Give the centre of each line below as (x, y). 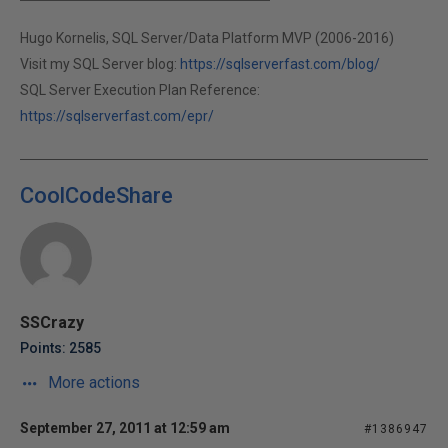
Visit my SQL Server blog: (100, 64)
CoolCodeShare (96, 195)
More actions (92, 382)
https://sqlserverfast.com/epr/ (117, 116)
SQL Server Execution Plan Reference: (140, 90)
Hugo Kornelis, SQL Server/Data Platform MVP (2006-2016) (207, 38)
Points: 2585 (60, 348)
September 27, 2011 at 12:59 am (125, 428)
